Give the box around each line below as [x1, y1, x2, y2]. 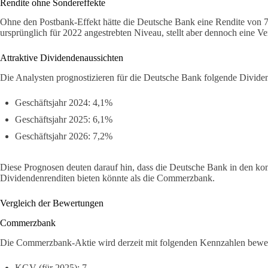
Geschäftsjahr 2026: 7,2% [15, 131, 112, 142]
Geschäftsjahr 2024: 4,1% [15, 98, 112, 108]
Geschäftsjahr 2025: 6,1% [15, 114, 112, 125]
